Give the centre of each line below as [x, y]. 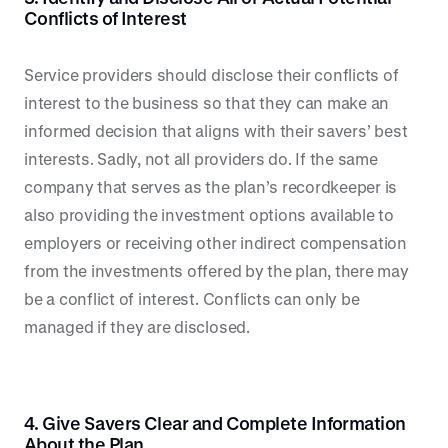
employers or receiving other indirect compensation [216, 242]
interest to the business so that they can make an [207, 102]
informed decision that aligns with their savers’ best [216, 130]
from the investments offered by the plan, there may [216, 270]
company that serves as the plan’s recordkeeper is [211, 186]
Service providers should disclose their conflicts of [211, 74]
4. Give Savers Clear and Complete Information [215, 423]
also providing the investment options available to [209, 214]
